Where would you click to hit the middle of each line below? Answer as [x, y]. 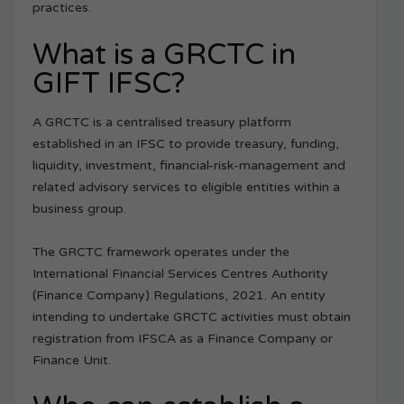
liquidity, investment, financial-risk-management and [189, 166]
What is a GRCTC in [164, 55]
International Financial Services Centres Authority [180, 274]
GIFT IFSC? [109, 84]
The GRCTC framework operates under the [161, 252]
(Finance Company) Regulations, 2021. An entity [179, 296]
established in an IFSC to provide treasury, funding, [186, 144]
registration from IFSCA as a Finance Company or [183, 339]
